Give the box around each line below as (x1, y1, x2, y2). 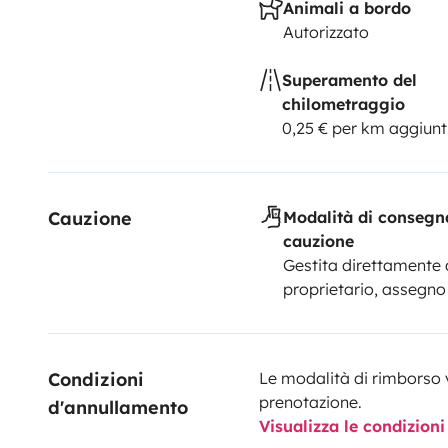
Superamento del (282, 69, 418, 90)
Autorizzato (282, 21, 369, 42)
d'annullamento (48, 395, 188, 419)
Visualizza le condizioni (258, 415, 445, 436)
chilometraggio (282, 93, 406, 114)
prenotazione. (258, 391, 362, 412)
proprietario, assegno (282, 278, 446, 299)
